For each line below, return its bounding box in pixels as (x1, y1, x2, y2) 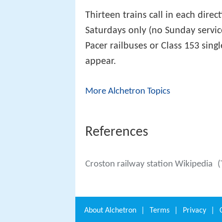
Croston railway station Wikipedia (85, 159, 213, 169)
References (85, 125, 148, 140)
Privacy (183, 207, 206, 215)
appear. (85, 56, 116, 66)
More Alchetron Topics (85, 86, 170, 96)
